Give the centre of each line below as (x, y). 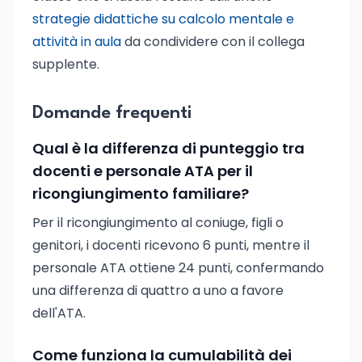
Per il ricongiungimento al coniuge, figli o (158, 223)
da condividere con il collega (213, 42)
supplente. (66, 64)
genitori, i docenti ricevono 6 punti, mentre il (171, 245)
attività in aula (77, 42)
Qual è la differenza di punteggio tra (168, 148)
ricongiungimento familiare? (141, 194)
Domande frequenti (112, 113)
